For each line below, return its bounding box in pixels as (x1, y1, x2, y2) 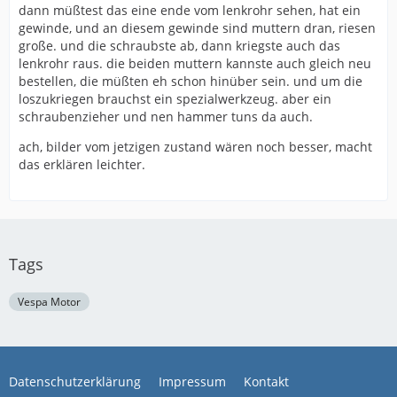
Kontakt (244, 373, 289, 390)
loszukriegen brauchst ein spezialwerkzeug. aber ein (19, 90, 331, 107)
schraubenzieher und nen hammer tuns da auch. (19, 108, 313, 125)
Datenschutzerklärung (9, 373, 141, 390)
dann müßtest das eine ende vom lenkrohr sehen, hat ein (19, 2, 361, 19)
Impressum (159, 373, 226, 390)
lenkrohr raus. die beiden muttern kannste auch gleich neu (19, 55, 371, 72)
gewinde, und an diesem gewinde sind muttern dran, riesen (19, 19, 376, 36)
